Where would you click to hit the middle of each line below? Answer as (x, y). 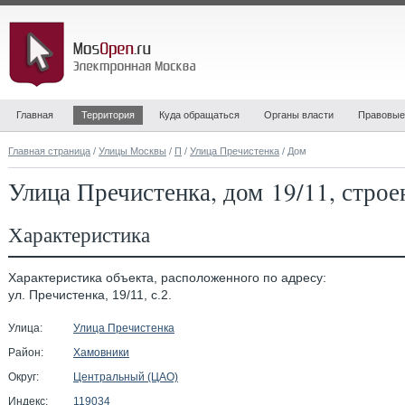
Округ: (24, 377)
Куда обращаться (199, 115)
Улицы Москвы (132, 151)
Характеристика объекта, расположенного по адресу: (167, 278)
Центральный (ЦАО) (126, 377)
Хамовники (101, 353)
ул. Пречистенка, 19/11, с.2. (90, 295)
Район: (26, 353)
